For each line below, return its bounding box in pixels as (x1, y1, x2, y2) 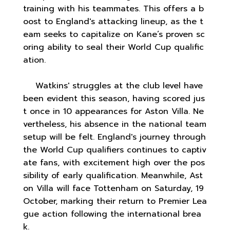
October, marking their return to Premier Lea (23, 195, 207, 207)
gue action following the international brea (23, 207, 201, 220)
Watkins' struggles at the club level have (23, 79, 203, 92)
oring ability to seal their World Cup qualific (23, 41, 204, 53)
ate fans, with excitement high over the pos (23, 156, 205, 169)
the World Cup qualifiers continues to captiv (23, 143, 206, 156)
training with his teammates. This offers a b (23, 2, 204, 15)
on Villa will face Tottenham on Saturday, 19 (23, 182, 204, 195)
